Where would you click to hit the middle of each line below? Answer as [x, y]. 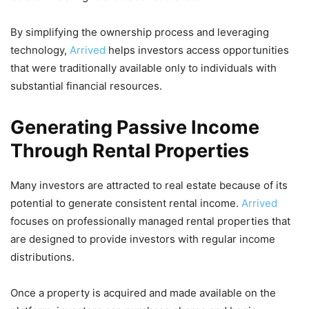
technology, [40, 50]
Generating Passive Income [135, 127]
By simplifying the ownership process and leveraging [140, 32]
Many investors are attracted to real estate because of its [149, 185]
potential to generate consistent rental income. [126, 203]
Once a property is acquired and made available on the [143, 292]
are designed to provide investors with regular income [143, 239]
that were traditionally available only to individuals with [143, 68]
